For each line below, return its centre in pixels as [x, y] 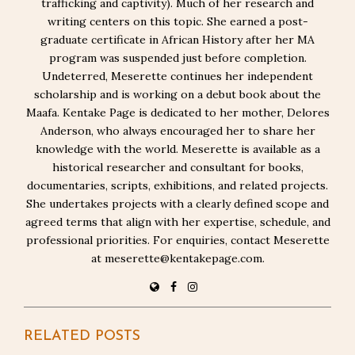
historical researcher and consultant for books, [177, 167]
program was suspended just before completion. [177, 58]
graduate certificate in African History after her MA [177, 40]
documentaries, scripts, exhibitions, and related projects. [177, 185]
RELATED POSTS [82, 336]
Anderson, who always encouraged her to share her [177, 131]
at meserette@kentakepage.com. [177, 258]
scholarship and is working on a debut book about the [177, 94]
